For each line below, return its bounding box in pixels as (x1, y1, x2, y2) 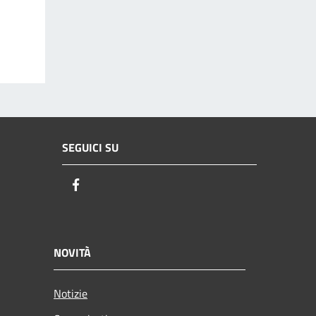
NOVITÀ (54, 243, 91, 261)
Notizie (54, 284, 87, 302)
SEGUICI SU (62, 139, 119, 157)
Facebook (84, 176, 135, 195)
